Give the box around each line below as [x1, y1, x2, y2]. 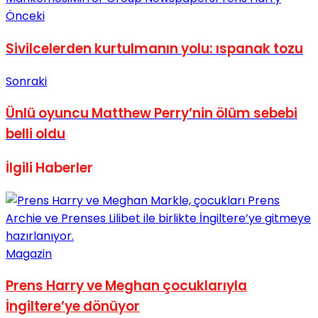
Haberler [33, 158, 93, 177]
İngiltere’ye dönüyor [6, 297, 140, 317]
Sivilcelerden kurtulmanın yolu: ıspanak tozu [6, 38, 303, 58]
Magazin [6, 245, 52, 262]
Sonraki [6, 72, 47, 89]
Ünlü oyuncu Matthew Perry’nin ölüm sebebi [6, 104, 297, 124]
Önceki [6, 8, 45, 25]
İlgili [6, 158, 33, 177]
